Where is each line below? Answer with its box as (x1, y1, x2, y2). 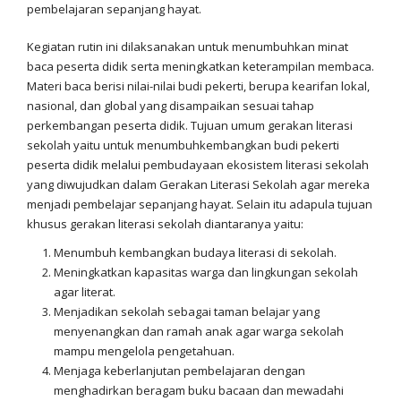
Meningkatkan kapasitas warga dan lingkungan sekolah (54, 264, 358, 280)
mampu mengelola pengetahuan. (54, 343, 235, 359)
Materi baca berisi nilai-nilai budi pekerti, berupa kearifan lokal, (27, 78, 370, 94)
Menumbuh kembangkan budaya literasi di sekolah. (54, 244, 337, 260)
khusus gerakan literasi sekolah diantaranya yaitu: (27, 216, 303, 232)
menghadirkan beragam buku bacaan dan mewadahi (54, 382, 344, 398)
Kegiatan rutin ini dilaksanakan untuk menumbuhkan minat (27, 38, 348, 55)
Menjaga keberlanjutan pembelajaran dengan (54, 363, 305, 379)
